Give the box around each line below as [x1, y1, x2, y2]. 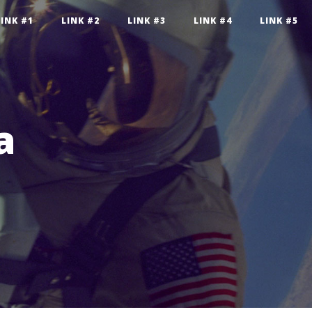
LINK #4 [194, 15, 232, 26]
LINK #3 [127, 15, 166, 26]
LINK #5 [260, 15, 298, 26]
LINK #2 [61, 15, 100, 26]
